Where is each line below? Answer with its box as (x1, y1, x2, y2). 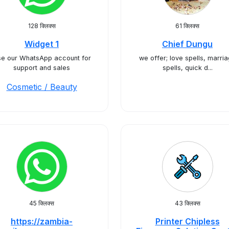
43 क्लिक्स (174, 199, 200, 207)
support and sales (13, 64, 70, 72)
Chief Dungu (162, 39, 213, 49)
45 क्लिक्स (29, 199, 54, 207)
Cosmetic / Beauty (6, 82, 77, 92)
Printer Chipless (155, 216, 220, 226)
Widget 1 (25, 39, 59, 49)
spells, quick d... (162, 64, 213, 72)
